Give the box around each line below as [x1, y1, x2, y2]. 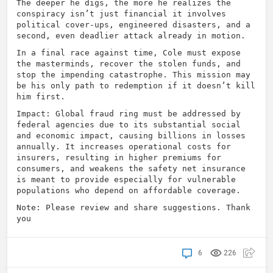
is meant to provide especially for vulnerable [16, 175, 236, 184]
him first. [16, 92, 65, 101]
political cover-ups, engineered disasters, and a [16, 20, 250, 29]
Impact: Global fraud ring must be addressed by [16, 109, 241, 118]
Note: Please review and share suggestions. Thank [16, 203, 250, 212]
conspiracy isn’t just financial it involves [16, 9, 226, 18]
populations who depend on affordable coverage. [16, 186, 241, 195]
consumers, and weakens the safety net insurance [16, 164, 246, 173]
